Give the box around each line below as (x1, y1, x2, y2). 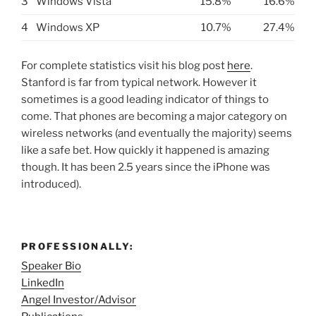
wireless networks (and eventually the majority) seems (21, 126, 292, 140)
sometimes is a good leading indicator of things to (21, 92, 269, 106)
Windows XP (36, 21, 99, 35)
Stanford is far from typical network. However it (21, 75, 257, 89)
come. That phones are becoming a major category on (21, 109, 287, 123)
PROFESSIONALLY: (21, 241, 134, 253)
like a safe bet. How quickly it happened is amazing (21, 143, 269, 157)
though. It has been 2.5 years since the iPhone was (21, 160, 270, 174)
